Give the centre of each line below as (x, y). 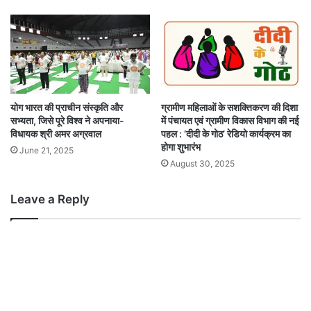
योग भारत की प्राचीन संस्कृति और (67, 107)
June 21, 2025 (47, 150)
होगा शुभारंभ (181, 146)
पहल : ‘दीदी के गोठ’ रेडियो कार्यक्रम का (226, 133)
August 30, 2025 (202, 163)
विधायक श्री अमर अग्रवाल (56, 133)
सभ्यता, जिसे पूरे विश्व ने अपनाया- (67, 120)
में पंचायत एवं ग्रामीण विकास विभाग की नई (230, 120)
